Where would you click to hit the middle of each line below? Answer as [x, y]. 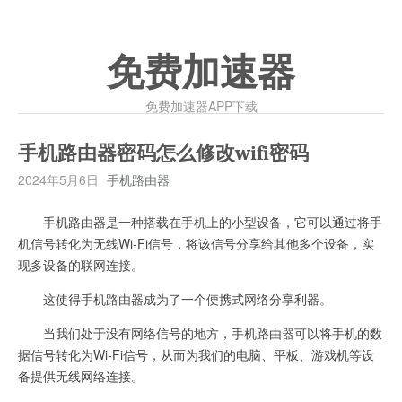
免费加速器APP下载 [201, 106]
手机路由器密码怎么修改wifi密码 [163, 153]
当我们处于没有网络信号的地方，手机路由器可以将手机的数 [200, 333]
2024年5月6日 [58, 179]
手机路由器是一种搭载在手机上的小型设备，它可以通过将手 [200, 222]
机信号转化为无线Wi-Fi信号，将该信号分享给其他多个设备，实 [196, 243]
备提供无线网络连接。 [81, 376]
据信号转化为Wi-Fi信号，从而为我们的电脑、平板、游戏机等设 [196, 354]
